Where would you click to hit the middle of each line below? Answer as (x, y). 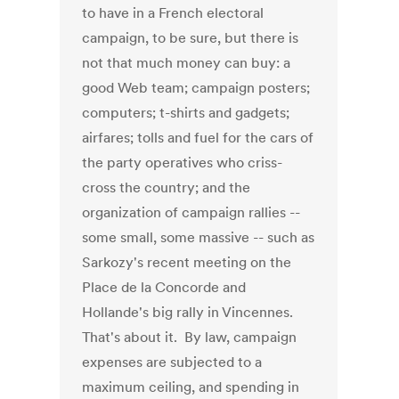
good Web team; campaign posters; (196, 88)
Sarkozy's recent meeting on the (187, 262)
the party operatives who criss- (183, 163)
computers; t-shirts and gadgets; (186, 113)
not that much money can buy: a (187, 63)
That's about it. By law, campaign (190, 337)
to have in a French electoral (173, 13)
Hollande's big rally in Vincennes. (188, 312)
